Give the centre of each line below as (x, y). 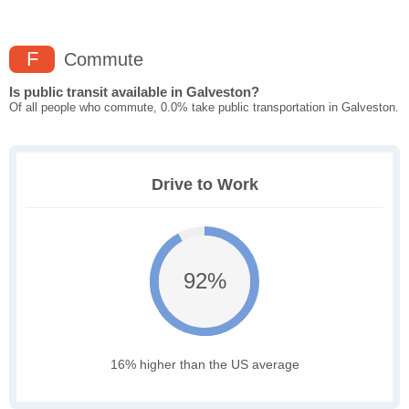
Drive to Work (204, 185)
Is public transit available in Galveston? (134, 92)
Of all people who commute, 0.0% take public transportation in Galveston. (204, 108)
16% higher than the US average (204, 365)
